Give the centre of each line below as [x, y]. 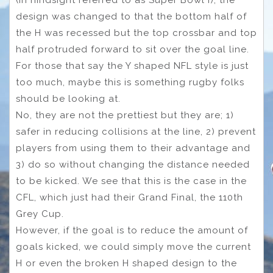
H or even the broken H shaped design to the [126, 263]
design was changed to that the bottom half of [131, 16]
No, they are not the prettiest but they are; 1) [125, 115]
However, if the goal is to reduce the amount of [132, 230]
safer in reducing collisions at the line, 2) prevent [136, 131]
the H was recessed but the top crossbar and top [136, 33]
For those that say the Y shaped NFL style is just [132, 66]
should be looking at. [68, 98]
